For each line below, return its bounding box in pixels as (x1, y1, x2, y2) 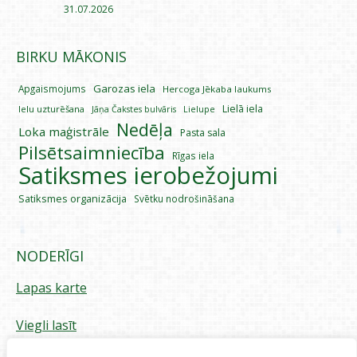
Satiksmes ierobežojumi (18, 159, 278, 191)
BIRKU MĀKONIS (16, 46, 127, 66)
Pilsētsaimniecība (18, 139, 165, 165)
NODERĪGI (16, 245, 84, 265)
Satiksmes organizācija (18, 190, 127, 206)
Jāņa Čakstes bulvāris (92, 103, 176, 115)
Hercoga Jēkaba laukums (163, 82, 272, 95)
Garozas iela (93, 80, 155, 96)
